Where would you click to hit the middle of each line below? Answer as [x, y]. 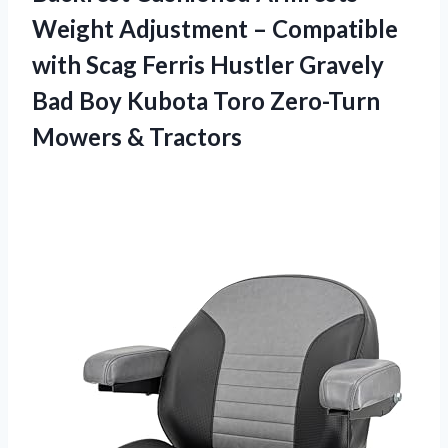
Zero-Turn [325, 100]
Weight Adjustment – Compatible [215, 28]
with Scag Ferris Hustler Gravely [208, 64]
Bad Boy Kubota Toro [151, 100]
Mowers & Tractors [137, 136]
